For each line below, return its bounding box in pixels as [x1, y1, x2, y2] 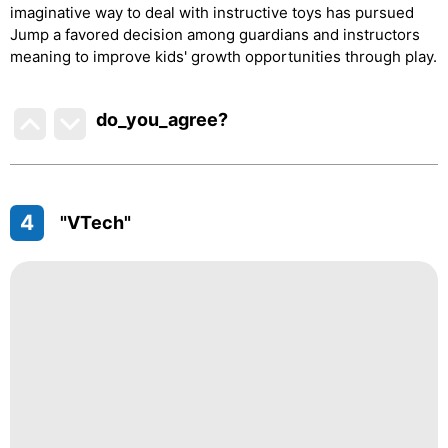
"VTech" [59, 212, 131, 233]
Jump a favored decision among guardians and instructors [10, 25, 420, 44]
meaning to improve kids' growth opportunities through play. [10, 47, 437, 66]
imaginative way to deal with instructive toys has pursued [10, 3, 414, 22]
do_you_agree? [96, 109, 229, 130]
